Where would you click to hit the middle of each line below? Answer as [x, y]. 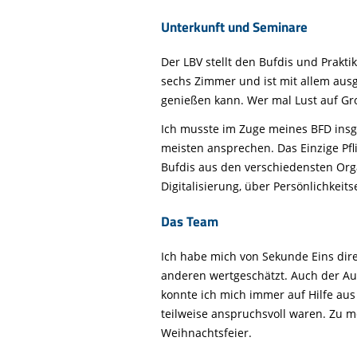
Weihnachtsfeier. [206, 333]
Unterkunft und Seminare [234, 27]
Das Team [190, 221]
